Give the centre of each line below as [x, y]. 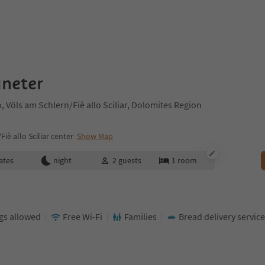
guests [130, 160]
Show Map [95, 136]
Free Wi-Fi [83, 216]
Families [140, 216]
